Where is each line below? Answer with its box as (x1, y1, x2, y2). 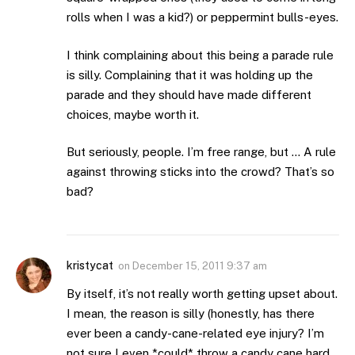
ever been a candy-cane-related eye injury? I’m (67, 326, 324, 341)
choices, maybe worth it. (67, 107, 199, 121)
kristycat (67, 259, 113, 273)
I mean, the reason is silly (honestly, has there (67, 307, 315, 321)
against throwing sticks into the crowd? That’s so (67, 165, 334, 179)
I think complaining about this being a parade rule (67, 48, 334, 62)
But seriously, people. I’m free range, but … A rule (67, 145, 336, 159)
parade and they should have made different (67, 87, 311, 101)
